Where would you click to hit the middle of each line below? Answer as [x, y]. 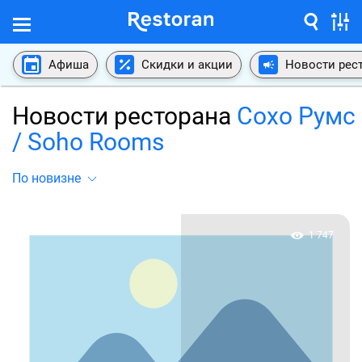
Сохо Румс [296, 116]
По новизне [46, 178]
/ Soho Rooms [88, 142]
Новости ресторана [124, 116]
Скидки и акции [187, 64]
